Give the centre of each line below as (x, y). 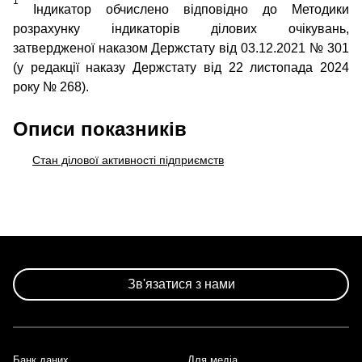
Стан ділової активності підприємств (128, 160)
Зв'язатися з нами (181, 284)
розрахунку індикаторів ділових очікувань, (181, 29)
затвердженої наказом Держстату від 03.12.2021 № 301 (181, 48)
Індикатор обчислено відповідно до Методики (184, 9)
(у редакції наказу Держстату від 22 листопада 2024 (181, 67)
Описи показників (100, 129)
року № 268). (51, 87)
